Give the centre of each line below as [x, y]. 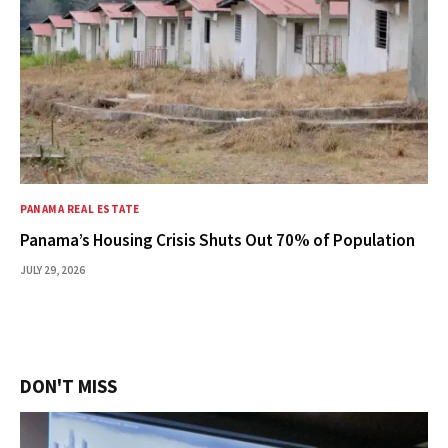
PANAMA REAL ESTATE [80, 209]
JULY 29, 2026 [52, 270]
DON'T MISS [68, 386]
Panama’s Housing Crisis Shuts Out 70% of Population [217, 240]
